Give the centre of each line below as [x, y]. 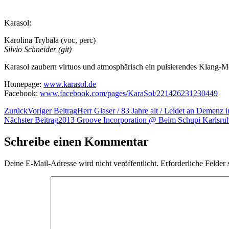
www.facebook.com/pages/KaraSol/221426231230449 [129, 94]
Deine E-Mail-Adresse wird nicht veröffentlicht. [81, 164]
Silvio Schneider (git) [38, 50]
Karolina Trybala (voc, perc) [50, 40]
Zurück [16, 111]
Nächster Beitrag [31, 120]
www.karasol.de [70, 84]
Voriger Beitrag [52, 111]
